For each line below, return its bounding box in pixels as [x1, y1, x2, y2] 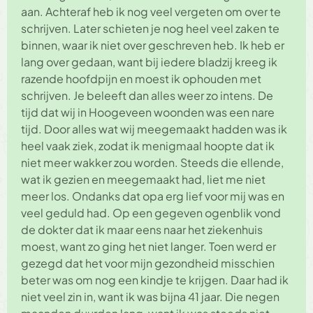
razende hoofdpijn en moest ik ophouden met [21, 71, 261, 87]
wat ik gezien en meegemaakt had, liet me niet [21, 172, 265, 187]
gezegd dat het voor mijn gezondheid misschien [21, 256, 275, 271]
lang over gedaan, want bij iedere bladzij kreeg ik [21, 54, 277, 70]
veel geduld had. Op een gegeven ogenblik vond [21, 205, 281, 221]
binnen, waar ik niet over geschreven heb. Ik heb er [21, 38, 284, 53]
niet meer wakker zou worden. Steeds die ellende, [21, 155, 284, 170]
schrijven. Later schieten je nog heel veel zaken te [21, 21, 279, 36]
